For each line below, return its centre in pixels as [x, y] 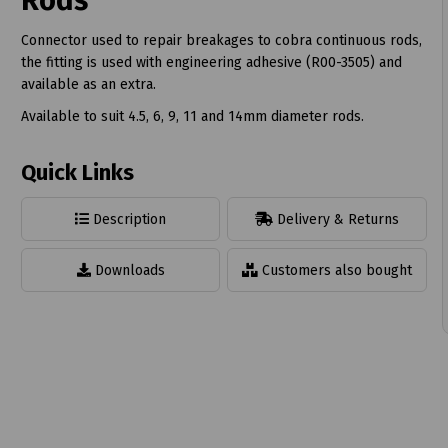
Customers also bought [335, 270]
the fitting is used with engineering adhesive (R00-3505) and [211, 62]
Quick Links [77, 172]
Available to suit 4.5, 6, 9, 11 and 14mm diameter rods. [192, 116]
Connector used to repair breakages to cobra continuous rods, [221, 40]
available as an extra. [88, 84]
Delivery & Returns [336, 219]
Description [128, 219]
